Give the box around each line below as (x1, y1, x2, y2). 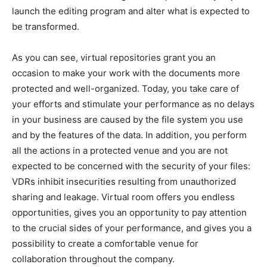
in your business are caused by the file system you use (12, 114, 243, 125)
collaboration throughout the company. (12, 253, 175, 265)
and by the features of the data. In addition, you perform (12, 129, 247, 141)
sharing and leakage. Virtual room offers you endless (12, 191, 235, 203)
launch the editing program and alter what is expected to (12, 5, 250, 17)
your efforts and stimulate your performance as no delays (12, 98, 254, 110)
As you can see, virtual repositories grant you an (12, 52, 216, 63)
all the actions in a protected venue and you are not (12, 145, 228, 156)
